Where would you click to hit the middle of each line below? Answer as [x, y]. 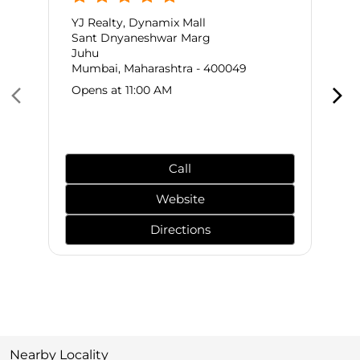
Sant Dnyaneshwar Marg [141, 38]
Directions [180, 230]
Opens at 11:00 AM [122, 90]
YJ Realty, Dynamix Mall [139, 23]
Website [180, 199]
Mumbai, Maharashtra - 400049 [159, 69]
